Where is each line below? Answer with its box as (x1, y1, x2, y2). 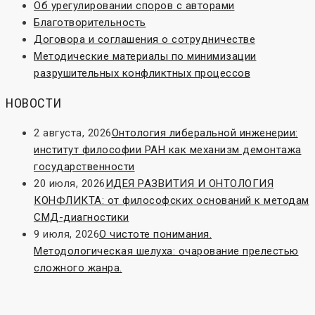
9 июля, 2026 (34, 228, 99, 241)
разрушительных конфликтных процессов (34, 67, 250, 80)
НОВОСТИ (6, 95, 62, 112)
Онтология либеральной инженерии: (111, 127, 298, 140)
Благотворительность (34, 16, 146, 30)
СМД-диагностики (34, 211, 129, 224)
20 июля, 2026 (34, 177, 105, 191)
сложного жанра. (34, 262, 122, 275)
